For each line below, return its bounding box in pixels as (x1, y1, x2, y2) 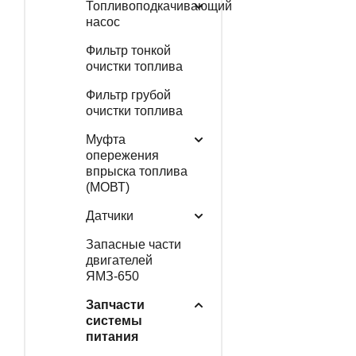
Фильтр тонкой (85, 43, 171, 57)
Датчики (85, 208, 133, 222)
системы (85, 313, 142, 327)
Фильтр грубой (85, 87, 171, 102)
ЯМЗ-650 (85, 269, 139, 283)
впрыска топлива (85, 164, 188, 178)
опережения (85, 148, 159, 162)
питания (85, 329, 138, 343)
